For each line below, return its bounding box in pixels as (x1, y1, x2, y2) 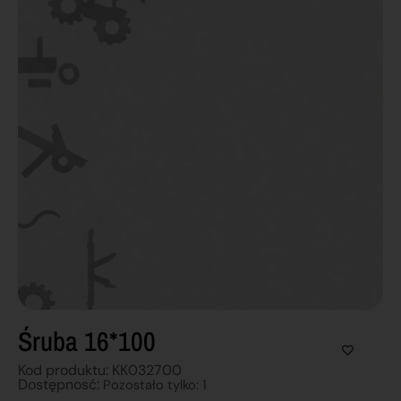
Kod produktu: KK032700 (18, 360, 182, 380)
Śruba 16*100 (18, 322, 156, 359)
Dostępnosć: (18, 374, 103, 394)
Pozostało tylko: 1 (103, 375, 207, 394)
